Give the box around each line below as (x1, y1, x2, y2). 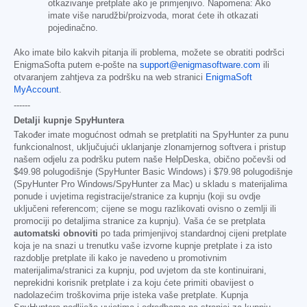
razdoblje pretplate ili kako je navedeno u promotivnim (14, 253, 227, 263)
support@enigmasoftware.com (140, 60, 260, 70)
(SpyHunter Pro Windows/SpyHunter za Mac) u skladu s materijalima (14, 179, 287, 189)
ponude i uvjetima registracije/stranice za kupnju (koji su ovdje (14, 191, 260, 201)
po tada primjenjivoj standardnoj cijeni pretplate (98, 228, 286, 238)
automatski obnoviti (14, 228, 98, 238)
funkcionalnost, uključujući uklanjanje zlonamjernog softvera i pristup (14, 142, 286, 152)
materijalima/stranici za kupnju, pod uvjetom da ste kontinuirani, (14, 265, 267, 275)
